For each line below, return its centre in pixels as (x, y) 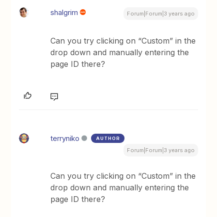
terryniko (65, 139)
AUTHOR (108, 139)
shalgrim (64, 13)
